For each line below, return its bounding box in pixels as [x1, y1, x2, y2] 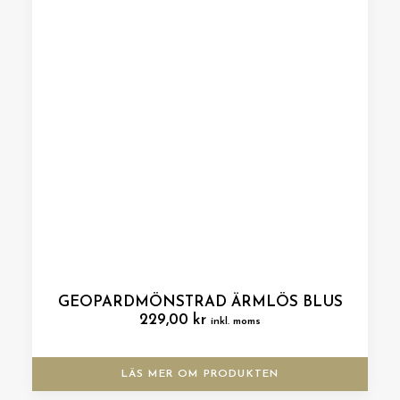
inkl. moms [211, 316, 261, 327]
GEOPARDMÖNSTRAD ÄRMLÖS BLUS [57, 295, 343, 310]
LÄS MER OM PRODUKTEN [121, 369, 279, 379]
